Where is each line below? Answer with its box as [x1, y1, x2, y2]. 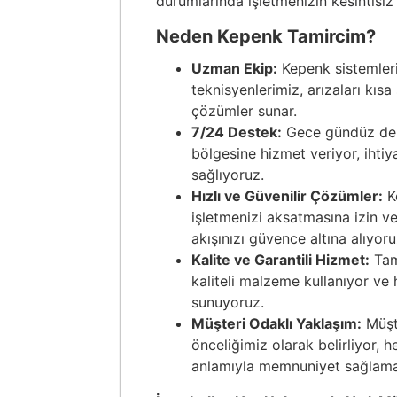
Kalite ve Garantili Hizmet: [191, 251, 370, 269]
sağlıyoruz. [191, 166, 264, 183]
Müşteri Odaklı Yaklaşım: [191, 315, 362, 332]
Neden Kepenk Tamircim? [156, 26, 376, 47]
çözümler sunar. [191, 102, 297, 120]
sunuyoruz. [191, 293, 264, 311]
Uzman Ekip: [191, 59, 277, 77]
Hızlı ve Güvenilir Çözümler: [191, 187, 383, 205]
